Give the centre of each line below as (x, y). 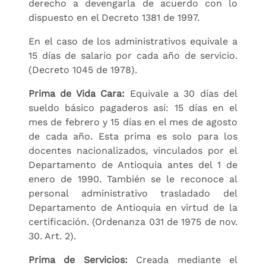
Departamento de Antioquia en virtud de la (133, 207)
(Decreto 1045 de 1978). (83, 69)
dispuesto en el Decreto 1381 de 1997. (114, 17)
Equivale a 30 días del (181, 93)
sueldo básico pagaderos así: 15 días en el (133, 107)
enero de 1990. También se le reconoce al (133, 179)
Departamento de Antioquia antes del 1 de (133, 164)
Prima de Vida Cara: (77, 93)
